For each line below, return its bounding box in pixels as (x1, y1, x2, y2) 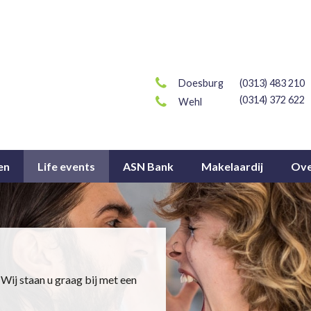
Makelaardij (201, 159, 263, 173)
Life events (37, 159, 95, 173)
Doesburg (178, 77, 224, 89)
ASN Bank (123, 159, 174, 173)
